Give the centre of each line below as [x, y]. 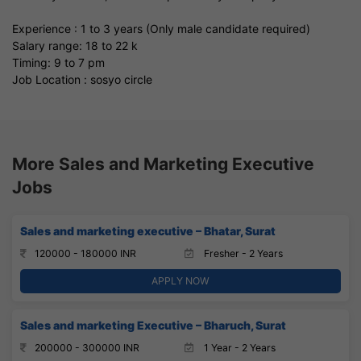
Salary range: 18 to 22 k [75, 45]
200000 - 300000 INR [87, 347]
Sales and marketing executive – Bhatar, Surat [148, 230]
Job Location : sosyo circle [82, 79]
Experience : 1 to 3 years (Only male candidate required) [161, 28]
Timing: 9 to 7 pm [58, 62]
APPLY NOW [180, 280]
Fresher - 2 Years [242, 253]
